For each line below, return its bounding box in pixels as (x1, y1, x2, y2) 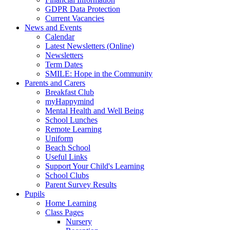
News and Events (25, 23, 82, 32)
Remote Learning (45, 125, 102, 134)
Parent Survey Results (45, 180, 117, 189)
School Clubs (45, 171, 89, 180)
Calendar (45, 32, 74, 42)
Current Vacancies (45, 14, 104, 23)
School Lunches (45, 116, 98, 125)
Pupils (25, 189, 45, 199)
